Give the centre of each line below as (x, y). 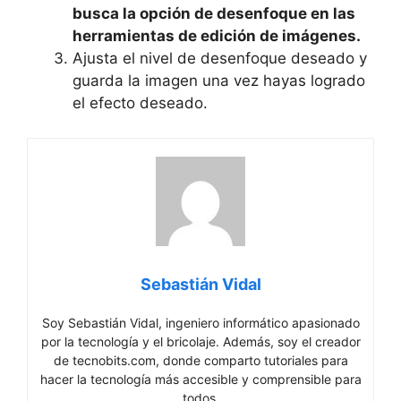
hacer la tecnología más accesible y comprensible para (200, 379)
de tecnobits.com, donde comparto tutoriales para (200, 360)
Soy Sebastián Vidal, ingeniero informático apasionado (200, 322)
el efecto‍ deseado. (140, 103)
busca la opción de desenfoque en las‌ (214, 13)
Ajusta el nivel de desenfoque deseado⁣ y (220, 58)
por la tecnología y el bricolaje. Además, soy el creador (200, 341)
